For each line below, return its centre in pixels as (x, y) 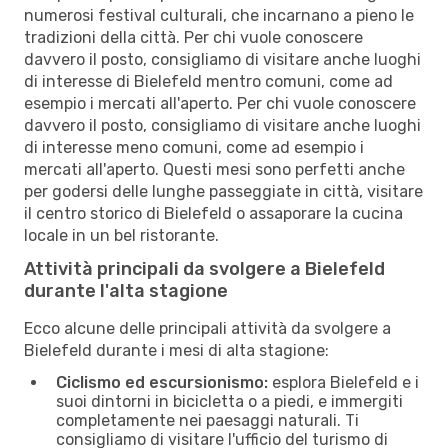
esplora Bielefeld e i (343, 382)
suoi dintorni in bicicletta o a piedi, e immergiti (229, 401)
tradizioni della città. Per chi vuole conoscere (193, 37)
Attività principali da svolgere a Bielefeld (204, 268)
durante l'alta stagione (126, 290)
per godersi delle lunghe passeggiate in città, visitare (223, 191)
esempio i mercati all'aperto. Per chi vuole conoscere (220, 103)
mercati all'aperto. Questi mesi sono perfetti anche (214, 169)
